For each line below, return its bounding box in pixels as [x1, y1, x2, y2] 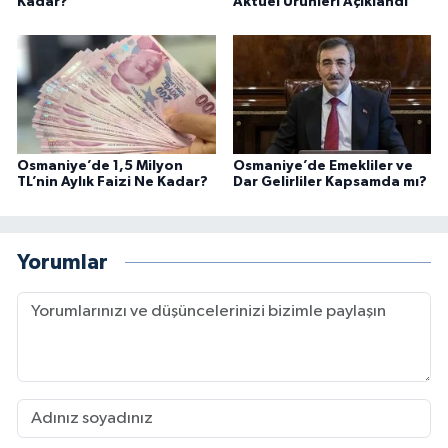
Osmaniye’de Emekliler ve [232, 159, 413, 174]
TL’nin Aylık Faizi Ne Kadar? [17, 175, 208, 190]
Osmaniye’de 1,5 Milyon [17, 159, 183, 174]
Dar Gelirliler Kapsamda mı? [232, 175, 427, 190]
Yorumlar [17, 251, 108, 273]
